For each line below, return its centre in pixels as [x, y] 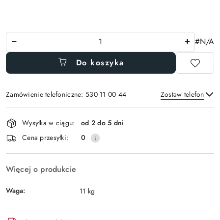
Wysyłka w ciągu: [49, 123]
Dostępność [35, 114]
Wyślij [110, 138]
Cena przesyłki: [45, 138]
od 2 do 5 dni [103, 123]
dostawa [26, 141]
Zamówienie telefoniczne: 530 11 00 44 [66, 94]
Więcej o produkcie [41, 169]
